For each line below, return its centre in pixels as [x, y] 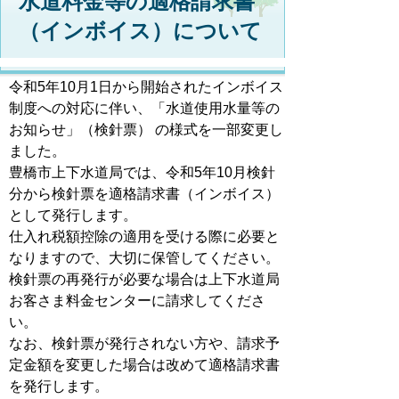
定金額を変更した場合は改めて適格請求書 [144, 365]
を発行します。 [59, 386]
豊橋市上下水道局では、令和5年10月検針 [142, 172]
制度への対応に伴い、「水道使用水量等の [144, 108]
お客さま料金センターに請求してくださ [137, 301]
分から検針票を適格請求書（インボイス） [144, 194]
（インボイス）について [140, 31]
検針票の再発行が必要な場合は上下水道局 [144, 279]
